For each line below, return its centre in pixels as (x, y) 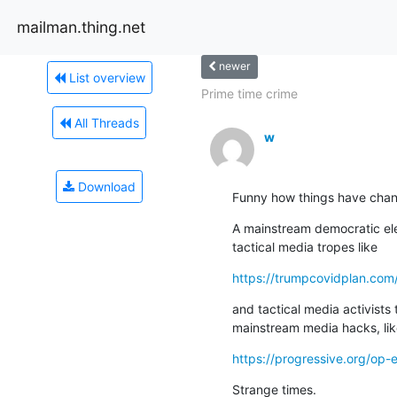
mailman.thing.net (81, 27)
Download (105, 186)
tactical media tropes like (304, 246)
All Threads (105, 122)
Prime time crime (249, 93)
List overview (105, 77)
